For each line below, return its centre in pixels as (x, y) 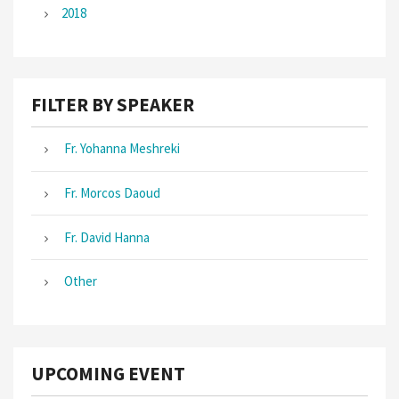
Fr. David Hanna (106, 237)
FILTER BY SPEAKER (113, 104)
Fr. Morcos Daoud (111, 193)
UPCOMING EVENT (108, 373)
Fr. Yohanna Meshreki (121, 149)
